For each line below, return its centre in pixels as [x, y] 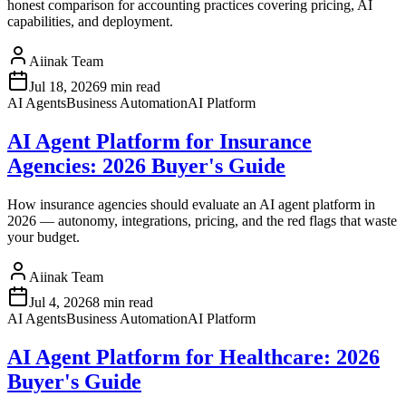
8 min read [123, 303]
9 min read [130, 87]
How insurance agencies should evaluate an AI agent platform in [191, 205]
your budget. [43, 237]
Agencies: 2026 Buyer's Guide [146, 166]
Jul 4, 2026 [61, 303]
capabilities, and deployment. [90, 22]
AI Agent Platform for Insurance [159, 142]
